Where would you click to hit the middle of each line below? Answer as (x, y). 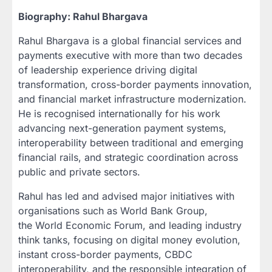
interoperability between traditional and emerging (131, 142)
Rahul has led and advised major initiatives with (126, 196)
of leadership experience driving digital (108, 70)
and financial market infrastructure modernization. (132, 99)
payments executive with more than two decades (130, 55)
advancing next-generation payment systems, (122, 128)
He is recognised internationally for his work (119, 113)
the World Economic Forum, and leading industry (130, 225)
